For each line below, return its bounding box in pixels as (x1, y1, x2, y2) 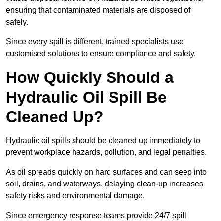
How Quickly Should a (6, 69, 174, 87)
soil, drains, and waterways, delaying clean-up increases (6, 180, 203, 188)
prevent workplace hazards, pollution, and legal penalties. (6, 148, 209, 157)
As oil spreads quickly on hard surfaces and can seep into (6, 168, 207, 177)
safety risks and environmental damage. (6, 191, 147, 200)
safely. (6, 18, 30, 27)
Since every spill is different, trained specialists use (6, 37, 184, 46)
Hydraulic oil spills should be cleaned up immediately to (6, 136, 200, 145)
